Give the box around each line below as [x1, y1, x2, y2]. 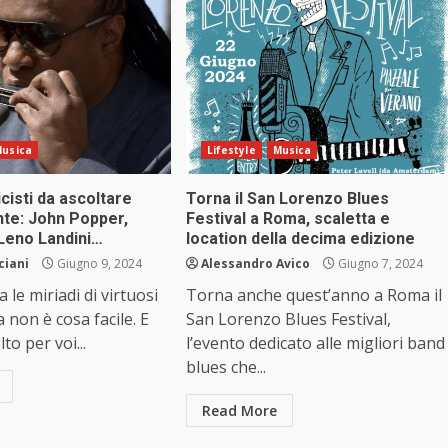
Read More [201, 401, 277, 421]
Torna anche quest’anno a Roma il [185, 284, 442, 307]
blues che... [185, 356, 266, 379]
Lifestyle [206, 143, 256, 158]
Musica [272, 143, 312, 158]
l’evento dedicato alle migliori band [185, 332, 445, 355]
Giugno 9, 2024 [54, 255, 143, 273]
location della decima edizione [185, 229, 415, 249]
